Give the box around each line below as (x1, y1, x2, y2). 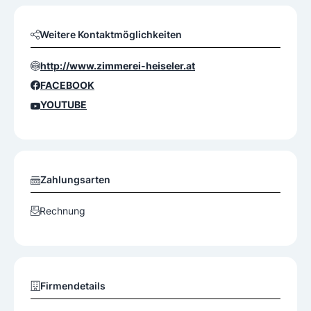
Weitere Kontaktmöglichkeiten (40, 28, 182, 41)
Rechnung (40, 205, 85, 217)
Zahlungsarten (40, 174, 110, 186)
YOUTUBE (40, 99, 87, 111)
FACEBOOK (40, 79, 94, 92)
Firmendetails (40, 280, 106, 292)
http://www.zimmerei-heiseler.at (40, 60, 195, 72)
